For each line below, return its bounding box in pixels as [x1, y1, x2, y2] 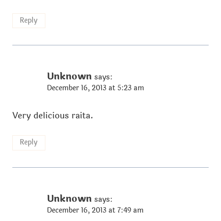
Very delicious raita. [12, 109, 93, 122]
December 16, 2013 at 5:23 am [46, 83, 144, 94]
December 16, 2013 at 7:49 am [46, 205, 144, 216]
